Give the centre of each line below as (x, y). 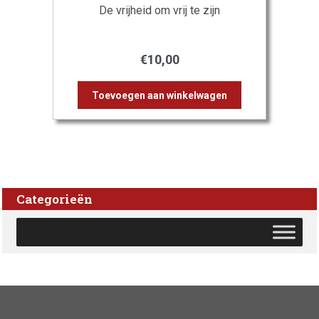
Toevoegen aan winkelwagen (159, 95)
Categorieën (54, 199)
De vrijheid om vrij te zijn (159, 11)
